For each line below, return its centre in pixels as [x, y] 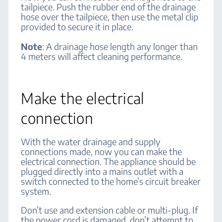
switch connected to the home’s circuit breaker [111, 181]
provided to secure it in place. [77, 27]
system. [36, 191]
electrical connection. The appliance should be [109, 161]
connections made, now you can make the [102, 151]
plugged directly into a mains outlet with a [102, 171]
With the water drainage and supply [91, 141]
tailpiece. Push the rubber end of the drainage [109, 7]
